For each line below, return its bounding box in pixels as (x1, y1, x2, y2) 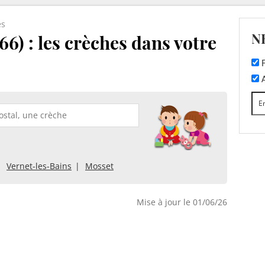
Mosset (85, 160, 114, 172)
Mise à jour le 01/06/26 (137, 196, 227, 208)
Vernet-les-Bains (7, 160, 72, 172)
